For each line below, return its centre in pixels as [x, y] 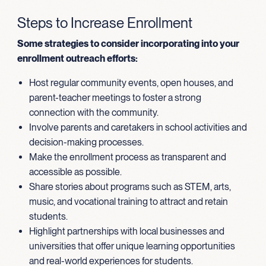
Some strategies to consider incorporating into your [128, 43]
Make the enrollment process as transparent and [127, 157]
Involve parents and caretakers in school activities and [138, 127]
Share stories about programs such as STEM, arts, [130, 186]
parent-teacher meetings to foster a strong [115, 97]
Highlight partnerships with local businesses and [126, 231]
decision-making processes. [86, 142]
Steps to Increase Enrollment [104, 23]
